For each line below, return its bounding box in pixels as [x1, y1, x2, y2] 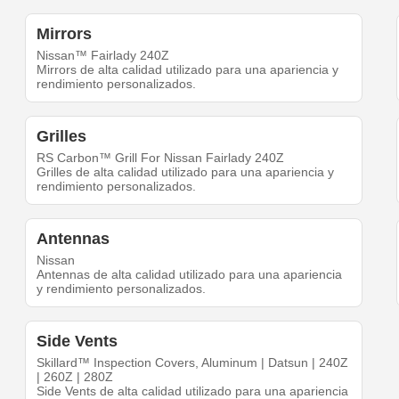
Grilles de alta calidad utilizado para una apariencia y [37, 165, 335, 180]
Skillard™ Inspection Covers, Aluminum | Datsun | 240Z [37, 355, 349, 370]
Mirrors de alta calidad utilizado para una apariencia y [37, 62, 339, 77]
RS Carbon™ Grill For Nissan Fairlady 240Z [37, 151, 285, 166]
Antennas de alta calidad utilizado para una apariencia [37, 267, 343, 282]
